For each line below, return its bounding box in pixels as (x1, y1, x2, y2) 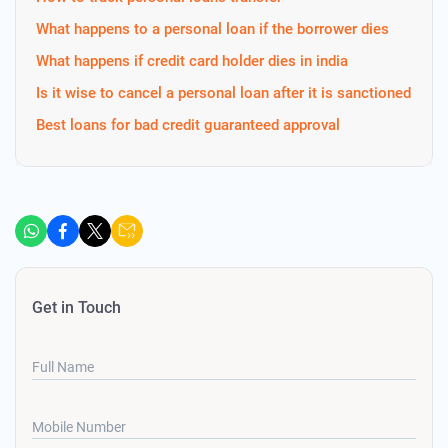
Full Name (32, 359, 94, 375)
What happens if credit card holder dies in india (36, 52, 348, 70)
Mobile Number (32, 418, 126, 435)
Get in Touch (32, 298, 121, 317)
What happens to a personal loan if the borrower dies (36, 20, 389, 38)
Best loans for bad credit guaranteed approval (36, 116, 340, 134)
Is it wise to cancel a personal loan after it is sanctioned (36, 84, 411, 102)
